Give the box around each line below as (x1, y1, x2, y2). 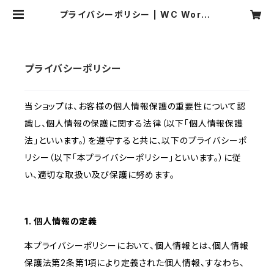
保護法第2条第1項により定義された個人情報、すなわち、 (24, 257, 245, 268)
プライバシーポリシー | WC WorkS (59, 9, 215, 20)
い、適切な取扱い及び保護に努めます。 (24, 169, 175, 180)
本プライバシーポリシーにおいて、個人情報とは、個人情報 (24, 240, 249, 251)
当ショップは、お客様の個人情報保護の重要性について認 (24, 101, 246, 112)
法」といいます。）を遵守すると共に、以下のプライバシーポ (24, 135, 247, 146)
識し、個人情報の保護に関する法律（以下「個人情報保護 (24, 118, 243, 129)
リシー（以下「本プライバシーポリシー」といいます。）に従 (24, 152, 242, 163)
